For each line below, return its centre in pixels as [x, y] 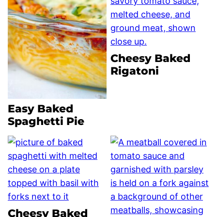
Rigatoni [135, 71]
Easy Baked [40, 109]
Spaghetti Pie [46, 122]
